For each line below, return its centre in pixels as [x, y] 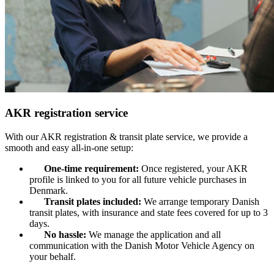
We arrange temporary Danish [200, 201]
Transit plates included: [93, 201]
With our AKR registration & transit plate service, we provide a [126, 136]
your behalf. [53, 256]
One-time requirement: [91, 168]
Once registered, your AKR [193, 168]
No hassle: [65, 234]
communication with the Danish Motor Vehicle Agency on [142, 245]
